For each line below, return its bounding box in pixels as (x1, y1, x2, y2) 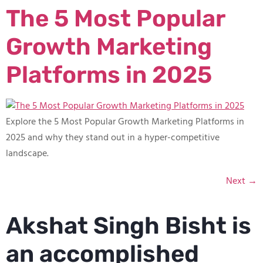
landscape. (6, 146, 49, 162)
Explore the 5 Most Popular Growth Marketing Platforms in (6, 114, 244, 130)
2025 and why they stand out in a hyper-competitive (6, 130, 220, 146)
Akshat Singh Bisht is (6, 212, 251, 240)
